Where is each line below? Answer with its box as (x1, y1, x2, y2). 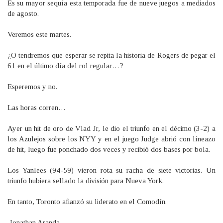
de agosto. (7, 9, 39, 18)
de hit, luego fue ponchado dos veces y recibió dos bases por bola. (7, 145, 210, 154)
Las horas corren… (7, 104, 66, 112)
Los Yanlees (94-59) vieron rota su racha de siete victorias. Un (7, 166, 216, 175)
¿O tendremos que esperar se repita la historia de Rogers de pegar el (7, 51, 216, 60)
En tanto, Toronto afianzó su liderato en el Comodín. (7, 198, 167, 206)
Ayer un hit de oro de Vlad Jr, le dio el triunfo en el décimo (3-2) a (7, 124, 216, 133)
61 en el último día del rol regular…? (7, 62, 123, 70)
